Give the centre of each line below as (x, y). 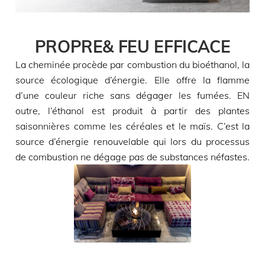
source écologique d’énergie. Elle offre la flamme (132, 80)
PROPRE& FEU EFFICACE (132, 47)
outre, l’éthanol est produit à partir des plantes (132, 111)
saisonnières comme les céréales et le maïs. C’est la (132, 126)
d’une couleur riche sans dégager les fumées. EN (132, 96)
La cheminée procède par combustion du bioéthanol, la (132, 65)
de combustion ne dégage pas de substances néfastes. (132, 157)
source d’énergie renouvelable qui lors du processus (132, 142)
